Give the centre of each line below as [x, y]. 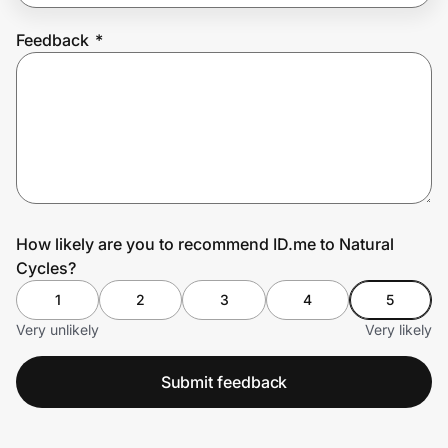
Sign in [184, 136]
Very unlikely [57, 329]
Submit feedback [224, 381]
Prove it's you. [91, 80]
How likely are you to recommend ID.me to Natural [205, 243]
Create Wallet [76, 136]
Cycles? [46, 267]
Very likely [398, 329]
